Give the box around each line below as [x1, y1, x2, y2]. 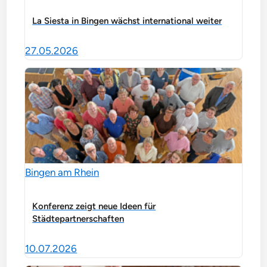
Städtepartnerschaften [32, 213, 125, 224]
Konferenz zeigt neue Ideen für [32, 200, 156, 212]
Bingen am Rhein [25, 166, 100, 178]
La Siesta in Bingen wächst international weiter [32, 15, 222, 26]
